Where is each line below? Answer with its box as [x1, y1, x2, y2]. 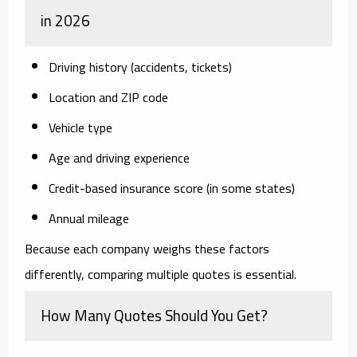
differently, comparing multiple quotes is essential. [25, 261, 297, 286]
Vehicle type [49, 115, 113, 139]
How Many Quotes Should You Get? [41, 300, 269, 330]
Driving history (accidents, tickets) [49, 54, 233, 79]
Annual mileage [49, 206, 130, 230]
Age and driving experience [49, 145, 190, 170]
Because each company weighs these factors [25, 236, 270, 261]
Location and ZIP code [49, 84, 169, 109]
